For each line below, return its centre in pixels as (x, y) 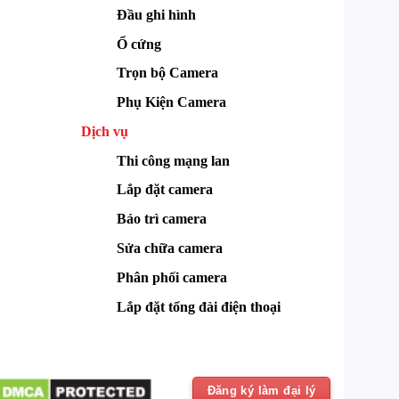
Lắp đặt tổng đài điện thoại (199, 306)
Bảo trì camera (162, 219)
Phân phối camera (172, 277)
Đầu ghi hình (156, 14)
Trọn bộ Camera (167, 73)
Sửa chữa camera (170, 248)
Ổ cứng (139, 44)
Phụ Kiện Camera (171, 102)
